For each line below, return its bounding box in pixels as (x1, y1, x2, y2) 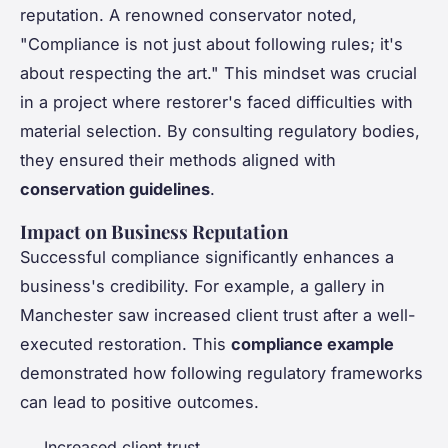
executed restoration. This (20, 333, 231, 354)
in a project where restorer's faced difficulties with (20, 91, 413, 112)
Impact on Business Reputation (20, 218, 288, 244)
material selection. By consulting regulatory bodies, (20, 120, 420, 141)
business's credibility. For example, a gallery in (20, 275, 385, 296)
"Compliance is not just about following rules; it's (20, 33, 403, 54)
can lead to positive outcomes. (20, 391, 259, 412)
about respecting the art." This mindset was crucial (20, 62, 417, 83)
